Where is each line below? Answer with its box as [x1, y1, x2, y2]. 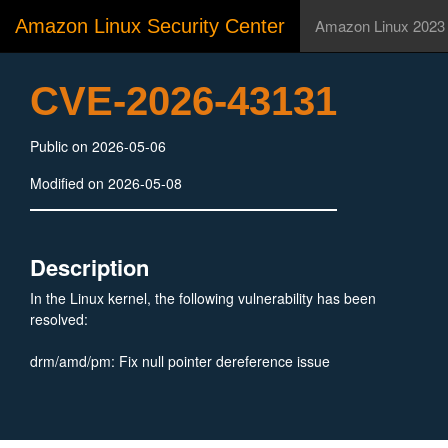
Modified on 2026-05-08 [30, 173, 182, 193]
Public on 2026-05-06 [30, 136, 166, 156]
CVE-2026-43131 [30, 79, 337, 123]
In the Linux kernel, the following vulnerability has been [30, 288, 376, 308]
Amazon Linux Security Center [15, 15, 285, 37]
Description [30, 251, 149, 283]
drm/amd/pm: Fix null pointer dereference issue [30, 351, 330, 371]
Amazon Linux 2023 [315, 15, 445, 36]
